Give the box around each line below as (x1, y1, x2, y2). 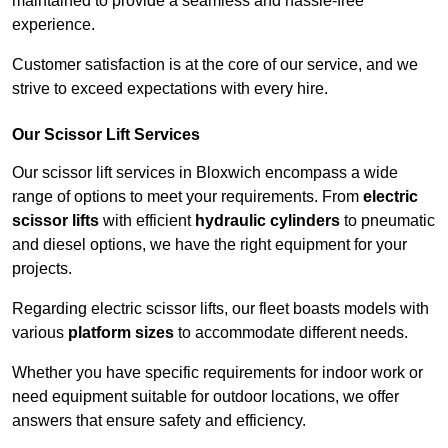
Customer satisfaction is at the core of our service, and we (12, 56, 418, 74)
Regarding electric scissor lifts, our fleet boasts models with (12, 300, 429, 318)
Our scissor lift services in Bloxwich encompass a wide (12, 164, 398, 182)
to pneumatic (340, 212, 435, 230)
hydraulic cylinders (195, 212, 340, 230)
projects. (12, 260, 72, 278)
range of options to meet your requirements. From (12, 188, 363, 206)
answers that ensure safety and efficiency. (12, 412, 306, 430)
